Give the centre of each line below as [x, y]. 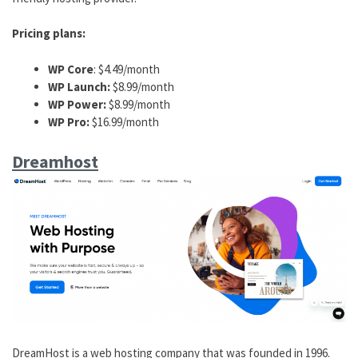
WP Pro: [69, 121]
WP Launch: [79, 86]
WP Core [71, 69]
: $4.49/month [127, 69]
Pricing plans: [49, 34]
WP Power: [77, 104]
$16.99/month [124, 121]
